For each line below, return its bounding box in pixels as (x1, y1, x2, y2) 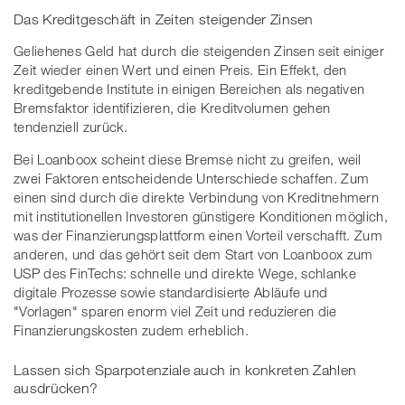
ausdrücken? (14, 379, 99, 396)
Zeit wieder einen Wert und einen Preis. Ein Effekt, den (14, 61, 347, 79)
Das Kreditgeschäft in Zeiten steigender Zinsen (14, 11, 314, 28)
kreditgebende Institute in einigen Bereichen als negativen (14, 80, 365, 98)
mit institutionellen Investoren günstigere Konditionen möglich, (14, 208, 388, 225)
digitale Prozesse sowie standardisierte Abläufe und (14, 284, 328, 301)
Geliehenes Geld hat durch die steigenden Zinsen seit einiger (14, 42, 384, 60)
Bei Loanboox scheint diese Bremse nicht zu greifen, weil (14, 151, 362, 168)
